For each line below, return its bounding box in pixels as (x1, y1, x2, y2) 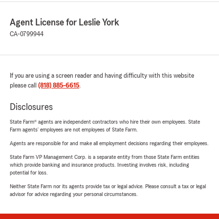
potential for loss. (10, 169, 48, 175)
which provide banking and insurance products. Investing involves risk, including (10, 161, 189, 168)
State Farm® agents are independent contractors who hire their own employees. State (10, 118, 200, 125)
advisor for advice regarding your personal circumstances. (10, 191, 138, 197)
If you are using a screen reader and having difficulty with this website (10, 72, 194, 79)
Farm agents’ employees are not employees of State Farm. (10, 126, 138, 132)
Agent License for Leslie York (10, 17, 119, 27)
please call (10, 82, 38, 89)
